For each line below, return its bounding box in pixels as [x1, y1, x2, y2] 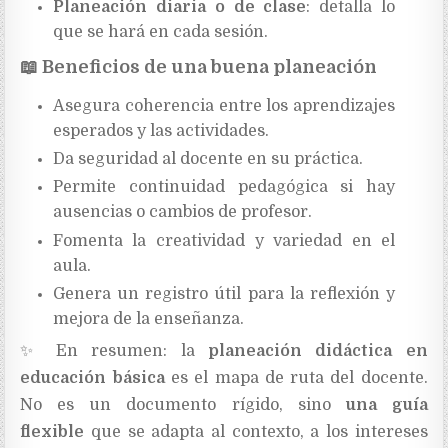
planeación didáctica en [207, 342, 428, 361]
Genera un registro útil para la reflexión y [52, 284, 396, 303]
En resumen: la [42, 342, 208, 361]
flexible [20, 423, 85, 442]
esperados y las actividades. [52, 121, 269, 140]
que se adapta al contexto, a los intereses [84, 423, 428, 442]
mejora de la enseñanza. [52, 309, 244, 328]
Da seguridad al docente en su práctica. [52, 150, 363, 169]
